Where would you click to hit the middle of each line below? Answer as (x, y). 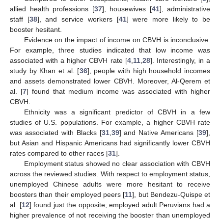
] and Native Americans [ (159, 133)
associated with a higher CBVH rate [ (69, 61)
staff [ (20, 19)
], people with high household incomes (149, 71)
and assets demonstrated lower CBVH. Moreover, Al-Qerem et (110, 81)
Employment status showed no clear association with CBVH (117, 164)
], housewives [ (127, 9)
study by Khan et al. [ (45, 71)
